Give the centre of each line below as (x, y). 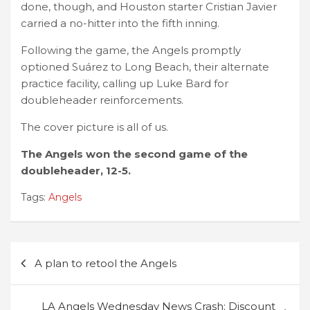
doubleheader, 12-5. (76, 171)
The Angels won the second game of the (134, 154)
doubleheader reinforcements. (102, 100)
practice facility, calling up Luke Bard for (125, 84)
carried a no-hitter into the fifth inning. (120, 24)
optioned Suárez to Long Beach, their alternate (145, 67)
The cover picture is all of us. (94, 127)
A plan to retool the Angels (106, 264)
